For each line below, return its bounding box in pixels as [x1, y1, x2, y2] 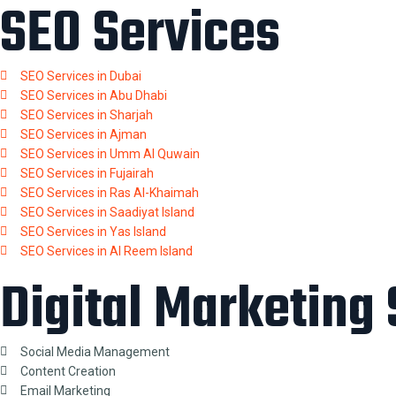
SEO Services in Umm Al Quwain [19, 147, 200, 161]
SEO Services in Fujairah [19, 166, 154, 180]
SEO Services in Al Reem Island [19, 244, 193, 258]
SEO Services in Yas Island [19, 225, 166, 239]
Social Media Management [19, 345, 170, 359]
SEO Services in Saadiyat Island [19, 205, 194, 219]
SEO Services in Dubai [19, 69, 141, 83]
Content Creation [19, 364, 116, 378]
